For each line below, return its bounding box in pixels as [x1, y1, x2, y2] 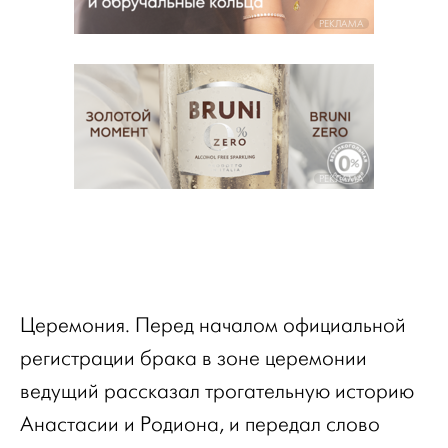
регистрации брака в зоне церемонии [20, 347, 367, 370]
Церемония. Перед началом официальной [20, 314, 406, 337]
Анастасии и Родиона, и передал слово [20, 413, 380, 436]
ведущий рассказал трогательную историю [20, 380, 414, 403]
